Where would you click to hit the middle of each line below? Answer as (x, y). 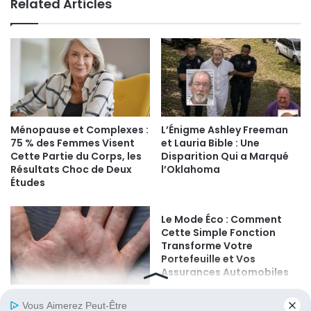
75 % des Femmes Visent (73, 143)
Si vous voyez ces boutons (77, 298)
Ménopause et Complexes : (79, 130)
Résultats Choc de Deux (71, 170)
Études (28, 183)
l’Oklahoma (191, 170)
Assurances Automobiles (225, 272)
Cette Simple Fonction (218, 233)
